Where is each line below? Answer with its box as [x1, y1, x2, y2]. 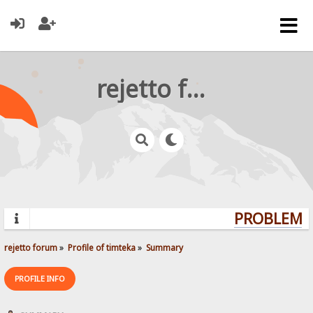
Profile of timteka [68, 241, 136, 253]
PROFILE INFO [15, 272, 66, 284]
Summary [146, 241, 184, 253]
